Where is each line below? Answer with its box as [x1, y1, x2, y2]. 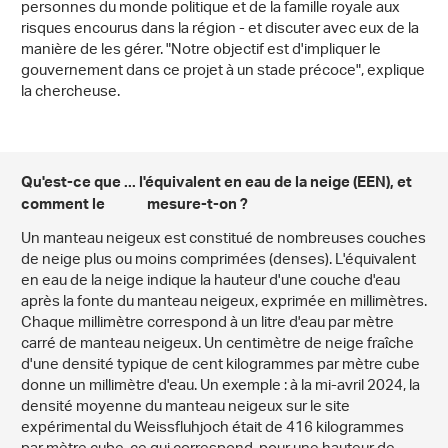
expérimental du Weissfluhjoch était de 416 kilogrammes [21, 413, 404, 445]
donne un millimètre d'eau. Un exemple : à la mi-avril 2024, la [21, 371, 420, 403]
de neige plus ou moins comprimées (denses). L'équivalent [21, 245, 416, 277]
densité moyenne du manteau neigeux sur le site [21, 392, 350, 424]
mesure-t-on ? [147, 192, 248, 222]
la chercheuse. [21, 77, 120, 109]
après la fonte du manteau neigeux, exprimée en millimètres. [21, 287, 427, 319]
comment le [21, 192, 147, 222]
